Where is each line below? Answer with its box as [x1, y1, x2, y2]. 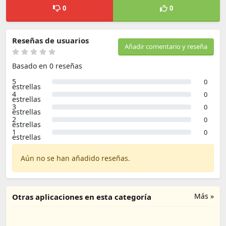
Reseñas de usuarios [12, 35, 89, 45]
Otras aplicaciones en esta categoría [12, 192, 151, 202]
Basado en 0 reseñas [12, 61, 82, 71]
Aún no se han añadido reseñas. [21, 153, 130, 163]
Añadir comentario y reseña [125, 42, 207, 51]
